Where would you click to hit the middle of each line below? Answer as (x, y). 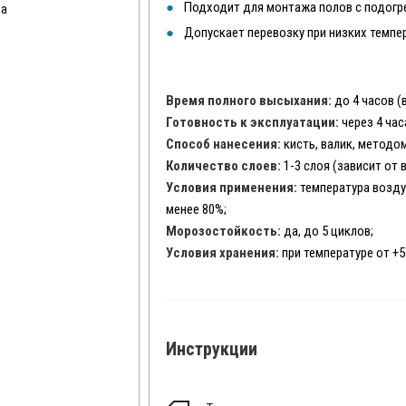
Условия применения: (232, 188)
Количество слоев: (224, 166)
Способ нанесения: (225, 144)
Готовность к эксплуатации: (254, 122)
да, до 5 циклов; (329, 231)
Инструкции (212, 349)
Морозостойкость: (225, 231)
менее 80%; (197, 209)
